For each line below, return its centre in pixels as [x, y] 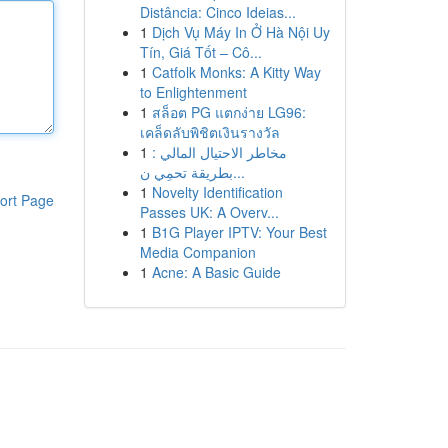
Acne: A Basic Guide [216, 272]
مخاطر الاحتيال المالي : [219, 152]
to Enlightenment [193, 92]
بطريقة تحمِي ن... [238, 172]
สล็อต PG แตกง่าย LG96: [228, 112]
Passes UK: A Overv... [209, 212]
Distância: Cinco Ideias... [217, 12]
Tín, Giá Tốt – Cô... [200, 52]
